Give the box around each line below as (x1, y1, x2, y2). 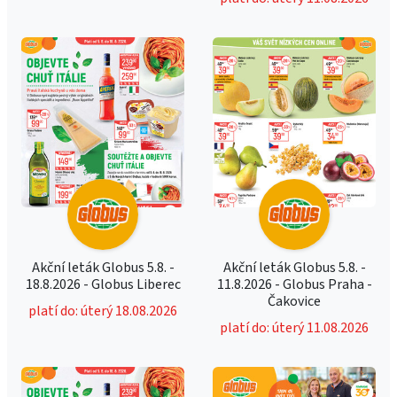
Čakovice (268, 292, 321, 311)
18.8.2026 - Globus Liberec (25, 275, 181, 294)
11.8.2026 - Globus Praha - (216, 275, 372, 294)
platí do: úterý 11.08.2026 (220, 318, 369, 338)
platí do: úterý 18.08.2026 (28, 301, 177, 321)
